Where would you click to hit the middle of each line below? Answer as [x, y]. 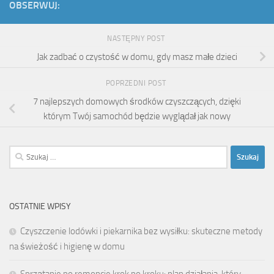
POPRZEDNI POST [137, 83]
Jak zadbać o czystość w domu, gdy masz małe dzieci [137, 57]
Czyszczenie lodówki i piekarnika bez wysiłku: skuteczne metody [141, 231]
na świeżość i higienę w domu [67, 246]
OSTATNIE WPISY [40, 206]
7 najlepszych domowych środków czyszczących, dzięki [137, 101]
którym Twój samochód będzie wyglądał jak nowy [137, 116]
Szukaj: [22, 152]
